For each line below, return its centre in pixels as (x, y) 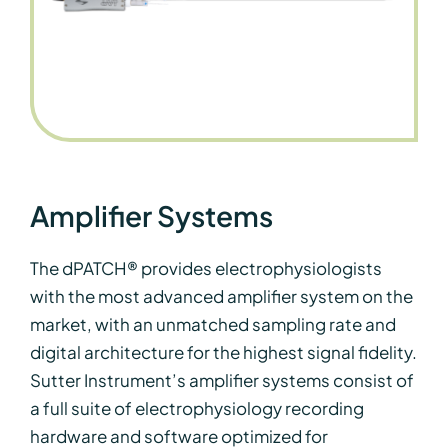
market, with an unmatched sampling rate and (212, 323)
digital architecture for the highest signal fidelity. (223, 351)
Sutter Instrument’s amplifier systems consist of (221, 379)
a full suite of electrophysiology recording (196, 407)
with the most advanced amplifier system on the (221, 295)
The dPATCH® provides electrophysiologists (205, 267)
